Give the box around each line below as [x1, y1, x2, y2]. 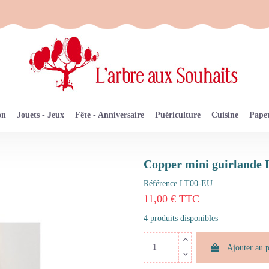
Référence [144, 179, 177, 189]
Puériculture [155, 110, 201, 120]
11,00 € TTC [144, 193, 199, 205]
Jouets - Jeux [17, 110, 64, 120]
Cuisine [211, 110, 238, 120]
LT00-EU [180, 179, 213, 189]
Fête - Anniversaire [75, 110, 144, 120]
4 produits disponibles [144, 213, 218, 223]
